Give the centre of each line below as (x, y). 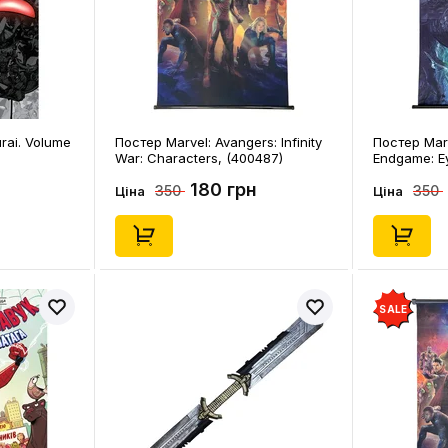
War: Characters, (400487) (199, 158)
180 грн (223, 189)
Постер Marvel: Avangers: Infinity (218, 142)
